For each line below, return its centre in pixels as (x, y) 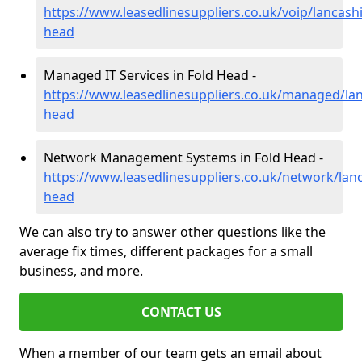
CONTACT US (181, 312)
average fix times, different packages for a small (166, 251)
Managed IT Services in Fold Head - (150, 75)
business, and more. (83, 271)
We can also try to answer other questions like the (173, 232)
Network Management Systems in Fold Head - (183, 158)
